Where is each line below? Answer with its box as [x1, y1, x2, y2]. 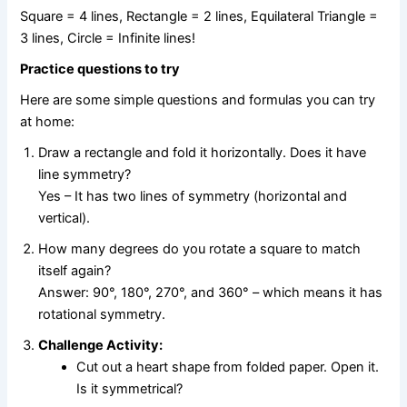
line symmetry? [38, 166, 132, 184]
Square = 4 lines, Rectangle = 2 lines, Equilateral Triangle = [20, 8, 379, 25]
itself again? [38, 263, 112, 280]
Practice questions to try [20, 61, 181, 78]
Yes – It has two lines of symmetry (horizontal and [38, 188, 348, 205]
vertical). [38, 210, 91, 227]
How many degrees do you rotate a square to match [38, 241, 362, 258]
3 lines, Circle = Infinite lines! [20, 30, 196, 47]
